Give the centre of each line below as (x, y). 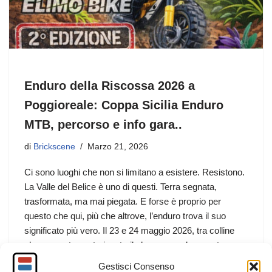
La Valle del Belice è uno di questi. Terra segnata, (121, 186)
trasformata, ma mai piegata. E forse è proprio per (123, 201)
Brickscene (54, 146)
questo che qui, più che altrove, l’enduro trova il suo (125, 216)
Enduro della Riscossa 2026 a (110, 85)
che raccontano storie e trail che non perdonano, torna (131, 245)
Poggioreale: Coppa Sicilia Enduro (124, 105)
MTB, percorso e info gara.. (103, 124)
